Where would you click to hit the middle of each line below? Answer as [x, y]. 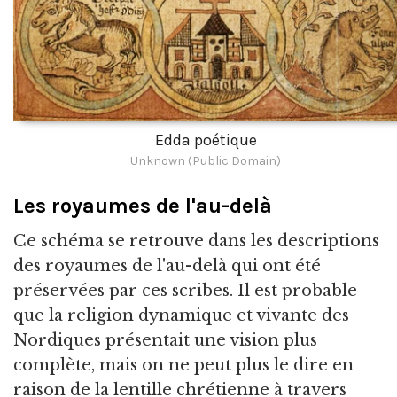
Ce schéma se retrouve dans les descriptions [196, 241]
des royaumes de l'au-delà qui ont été [167, 265]
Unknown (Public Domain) [206, 160]
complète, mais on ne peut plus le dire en [183, 365]
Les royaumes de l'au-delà [143, 205]
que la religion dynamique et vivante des [181, 315]
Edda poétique [206, 140]
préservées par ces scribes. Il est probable [185, 290]
